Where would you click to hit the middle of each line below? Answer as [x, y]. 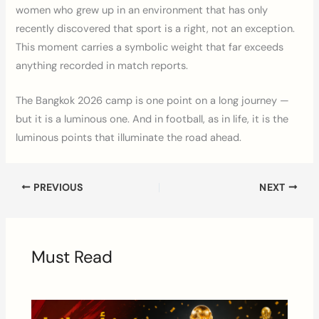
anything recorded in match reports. [102, 66]
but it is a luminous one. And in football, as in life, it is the [152, 119]
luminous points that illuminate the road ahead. [129, 137]
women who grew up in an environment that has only [142, 10]
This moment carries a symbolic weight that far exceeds [150, 47]
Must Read [72, 257]
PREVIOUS [57, 187]
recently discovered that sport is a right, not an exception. [156, 28]
